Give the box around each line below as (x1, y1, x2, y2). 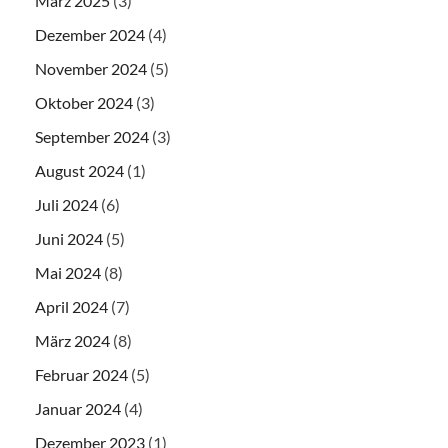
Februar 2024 (35, 364, 128, 384)
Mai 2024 (35, 262, 101, 282)
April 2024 (35, 296, 108, 316)
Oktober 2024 (35, 92, 133, 112)
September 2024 (35, 126, 149, 146)
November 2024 (35, 58, 147, 78)
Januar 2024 (35, 398, 121, 418)
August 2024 (35, 160, 124, 180)
